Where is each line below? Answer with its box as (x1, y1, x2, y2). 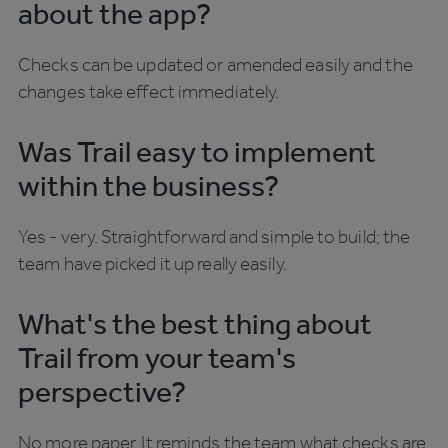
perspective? (18, 374, 186, 411)
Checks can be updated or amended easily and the (18, 53, 413, 77)
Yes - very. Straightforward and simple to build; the (18, 225, 411, 249)
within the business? (18, 168, 279, 205)
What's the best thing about (18, 306, 372, 343)
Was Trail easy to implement (18, 134, 376, 171)
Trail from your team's (18, 340, 296, 377)
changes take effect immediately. (18, 80, 280, 104)
